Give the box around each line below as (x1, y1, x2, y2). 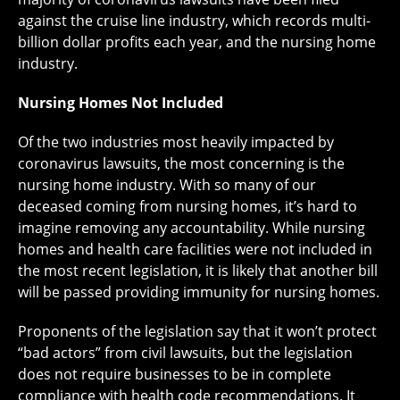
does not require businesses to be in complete (18, 364, 331, 385)
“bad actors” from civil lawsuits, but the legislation (18, 343, 353, 363)
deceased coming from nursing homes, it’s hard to (18, 196, 357, 217)
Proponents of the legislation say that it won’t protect (18, 321, 377, 342)
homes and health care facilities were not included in (18, 239, 372, 260)
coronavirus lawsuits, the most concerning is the (18, 154, 345, 174)
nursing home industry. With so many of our (18, 175, 316, 196)
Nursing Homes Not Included (18, 93, 223, 113)
